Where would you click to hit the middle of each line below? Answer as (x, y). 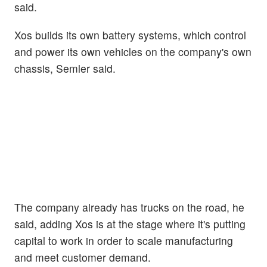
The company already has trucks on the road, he (129, 207)
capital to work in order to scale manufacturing (124, 240)
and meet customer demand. (83, 257)
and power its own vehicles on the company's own (133, 51)
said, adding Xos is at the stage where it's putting (130, 223)
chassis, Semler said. (65, 68)
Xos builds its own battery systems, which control (130, 35)
